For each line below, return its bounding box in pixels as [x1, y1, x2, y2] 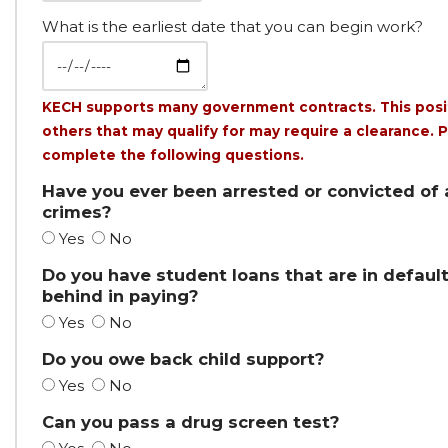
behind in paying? [42, 286, 198, 306]
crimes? [42, 202, 111, 222]
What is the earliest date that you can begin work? [42, 17, 423, 36]
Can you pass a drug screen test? [42, 412, 339, 432]
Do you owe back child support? [42, 349, 324, 369]
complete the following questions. [42, 147, 304, 163]
